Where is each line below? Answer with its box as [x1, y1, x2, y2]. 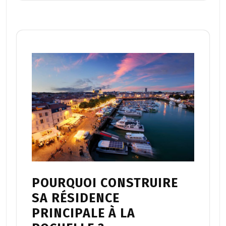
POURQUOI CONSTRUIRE [32, 176, 178, 191]
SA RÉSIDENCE [32, 191, 120, 206]
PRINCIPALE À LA [32, 206, 135, 221]
